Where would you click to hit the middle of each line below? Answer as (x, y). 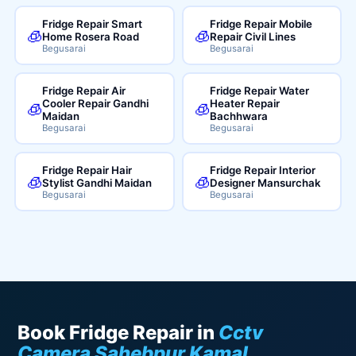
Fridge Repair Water (259, 90)
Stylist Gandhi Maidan (97, 182)
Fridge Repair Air (84, 90)
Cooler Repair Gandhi (96, 103)
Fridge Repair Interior (263, 170)
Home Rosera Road (91, 36)
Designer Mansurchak (265, 182)
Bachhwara (239, 116)
